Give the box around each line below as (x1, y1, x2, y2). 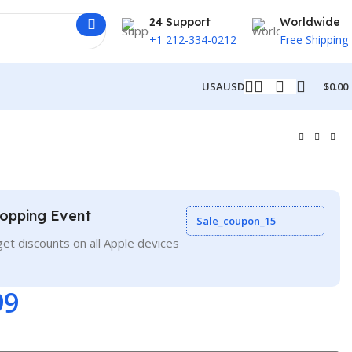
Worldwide (280, 14, 340, 29)
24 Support (149, 14, 211, 29)
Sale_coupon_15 (196, 213, 276, 228)
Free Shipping (280, 31, 348, 47)
